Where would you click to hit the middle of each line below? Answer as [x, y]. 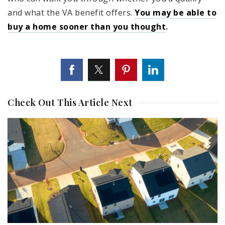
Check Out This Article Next [70, 102]
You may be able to [176, 12]
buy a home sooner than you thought [87, 26]
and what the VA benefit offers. [71, 12]
